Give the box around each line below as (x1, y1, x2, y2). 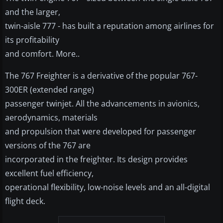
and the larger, (5, 6, 60, 18)
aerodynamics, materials (5, 112, 98, 123)
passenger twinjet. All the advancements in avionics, (5, 98, 200, 110)
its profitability (5, 34, 59, 46)
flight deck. (5, 196, 45, 207)
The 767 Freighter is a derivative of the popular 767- (5, 70, 198, 82)
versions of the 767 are (5, 140, 91, 151)
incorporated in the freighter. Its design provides (5, 154, 188, 165)
